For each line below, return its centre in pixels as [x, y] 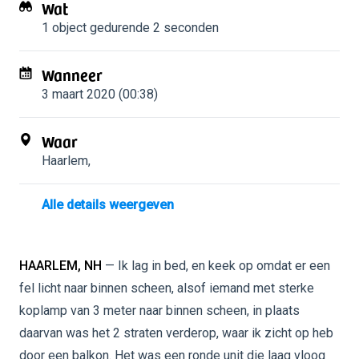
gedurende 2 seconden [153, 28]
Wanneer [72, 75]
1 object [64, 28]
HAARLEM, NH [61, 266]
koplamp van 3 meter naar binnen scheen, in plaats [159, 311]
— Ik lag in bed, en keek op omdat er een [216, 266]
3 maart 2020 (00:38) [100, 94]
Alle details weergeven [108, 205]
